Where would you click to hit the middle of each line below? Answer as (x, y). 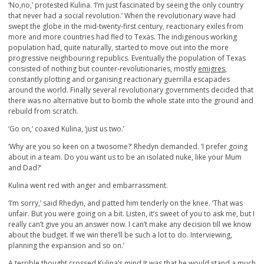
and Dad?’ (25, 168)
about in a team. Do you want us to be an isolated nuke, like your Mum (125, 157)
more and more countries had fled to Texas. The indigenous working (123, 37)
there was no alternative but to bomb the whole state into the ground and (131, 101)
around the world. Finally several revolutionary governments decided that (131, 90)
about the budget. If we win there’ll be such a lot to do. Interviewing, (120, 235)
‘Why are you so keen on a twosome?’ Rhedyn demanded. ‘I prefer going (128, 147)
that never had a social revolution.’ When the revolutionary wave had (122, 16)
